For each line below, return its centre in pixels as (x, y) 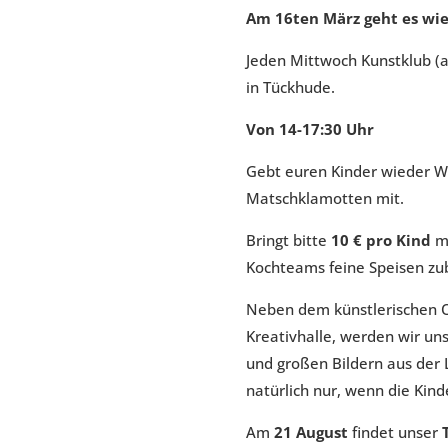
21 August (311, 432)
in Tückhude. (291, 87)
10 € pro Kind (379, 240)
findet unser (395, 432)
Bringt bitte (287, 240)
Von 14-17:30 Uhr (310, 129)
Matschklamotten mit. (325, 198)
